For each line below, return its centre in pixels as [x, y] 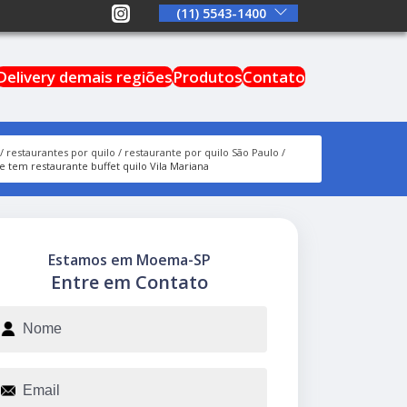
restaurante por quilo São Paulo [201, 153]
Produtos [208, 76]
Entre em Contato [129, 282]
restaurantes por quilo [60, 153]
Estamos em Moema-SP [129, 259]
